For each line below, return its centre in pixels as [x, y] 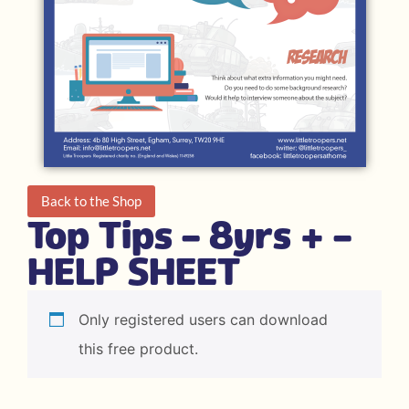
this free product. [138, 349]
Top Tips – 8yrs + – [189, 236]
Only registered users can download [203, 320]
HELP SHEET [134, 272]
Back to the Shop [91, 201]
